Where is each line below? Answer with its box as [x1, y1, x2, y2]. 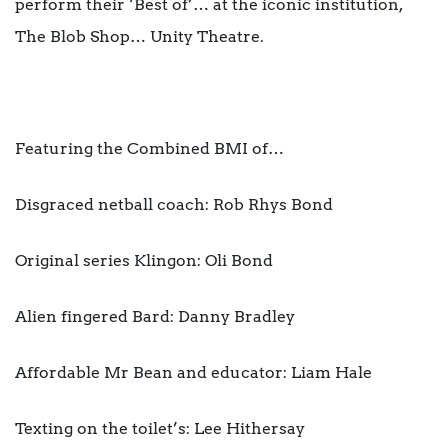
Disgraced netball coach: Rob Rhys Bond [15, 195, 333, 215]
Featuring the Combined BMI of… [15, 139, 284, 159]
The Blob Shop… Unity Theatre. [15, 27, 264, 47]
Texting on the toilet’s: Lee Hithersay [15, 419, 305, 439]
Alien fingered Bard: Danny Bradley [15, 307, 295, 327]
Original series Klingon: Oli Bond [15, 251, 273, 271]
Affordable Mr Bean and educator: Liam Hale [15, 363, 372, 383]
